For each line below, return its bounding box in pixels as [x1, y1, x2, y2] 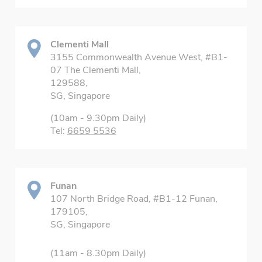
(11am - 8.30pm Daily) [50, 247, 146, 260]
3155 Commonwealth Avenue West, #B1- [50, 51, 227, 64]
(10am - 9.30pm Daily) [50, 112, 146, 125]
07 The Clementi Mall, [50, 64, 141, 77]
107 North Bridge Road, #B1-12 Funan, [50, 192, 218, 205]
